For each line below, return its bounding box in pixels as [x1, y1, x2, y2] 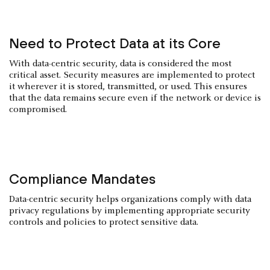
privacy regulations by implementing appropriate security [9, 206, 250, 216]
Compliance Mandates [9, 171, 155, 187]
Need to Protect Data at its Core [9, 35, 221, 51]
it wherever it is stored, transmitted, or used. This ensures [9, 82, 247, 92]
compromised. [9, 105, 67, 115]
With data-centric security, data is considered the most [9, 59, 231, 69]
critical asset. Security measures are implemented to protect [9, 71, 255, 80]
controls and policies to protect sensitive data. [9, 218, 198, 227]
